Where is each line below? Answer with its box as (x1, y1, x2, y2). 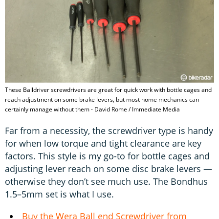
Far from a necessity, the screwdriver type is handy (5, 124, 213, 136)
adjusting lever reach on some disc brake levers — (5, 162, 212, 175)
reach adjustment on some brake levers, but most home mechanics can (5, 95, 199, 104)
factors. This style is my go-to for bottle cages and (5, 150, 210, 162)
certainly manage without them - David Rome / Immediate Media (5, 105, 180, 113)
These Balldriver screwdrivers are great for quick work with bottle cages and (5, 85, 212, 94)
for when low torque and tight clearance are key (5, 137, 201, 149)
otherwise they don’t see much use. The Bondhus (5, 175, 208, 187)
